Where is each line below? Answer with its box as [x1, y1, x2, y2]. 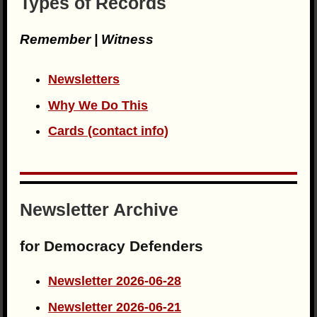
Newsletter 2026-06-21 [48, 299, 182, 314]
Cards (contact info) [48, 124, 169, 139]
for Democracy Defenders [20, 237, 204, 255]
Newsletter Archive [20, 200, 179, 220]
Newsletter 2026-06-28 [48, 273, 182, 288]
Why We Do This [48, 98, 149, 113]
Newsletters [48, 71, 120, 86]
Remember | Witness [20, 30, 154, 47]
